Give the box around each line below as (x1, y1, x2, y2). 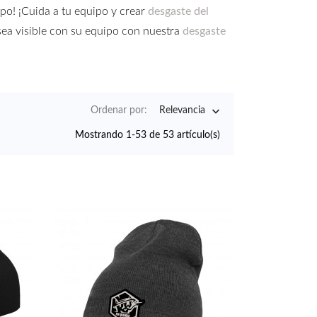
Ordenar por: (91, 105, 148, 116)
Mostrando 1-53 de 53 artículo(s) (75, 130, 220, 141)
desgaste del (148, 6, 209, 18)
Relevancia (159, 105, 205, 116)
